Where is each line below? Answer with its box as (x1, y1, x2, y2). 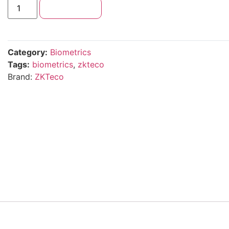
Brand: (7, 72, 35, 82)
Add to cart (48, 3, 94, 14)
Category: (7, 47, 48, 58)
